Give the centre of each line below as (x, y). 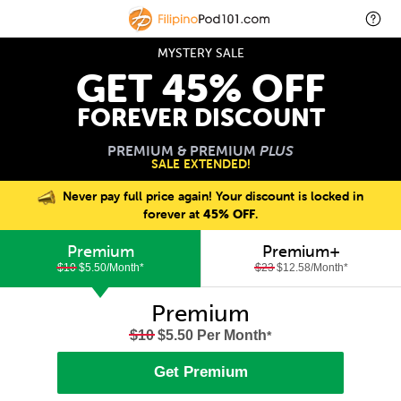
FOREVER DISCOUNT (200, 117)
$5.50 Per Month (210, 335)
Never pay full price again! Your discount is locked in (211, 196)
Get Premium (200, 372)
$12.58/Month (308, 268)
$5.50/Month (107, 268)
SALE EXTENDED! (200, 164)
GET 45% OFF (200, 88)
